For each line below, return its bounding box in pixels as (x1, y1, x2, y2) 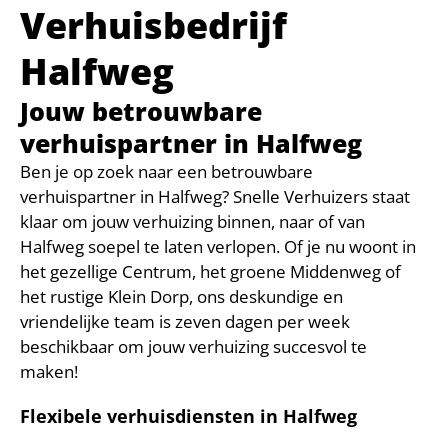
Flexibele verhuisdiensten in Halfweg (20, 404, 357, 429)
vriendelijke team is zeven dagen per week (20, 310, 350, 333)
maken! (20, 360, 78, 383)
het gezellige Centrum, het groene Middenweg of (20, 260, 401, 283)
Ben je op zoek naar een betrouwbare (20, 160, 313, 183)
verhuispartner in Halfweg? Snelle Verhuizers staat (20, 185, 410, 208)
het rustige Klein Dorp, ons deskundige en (20, 285, 343, 308)
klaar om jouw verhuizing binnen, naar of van (20, 210, 365, 233)
